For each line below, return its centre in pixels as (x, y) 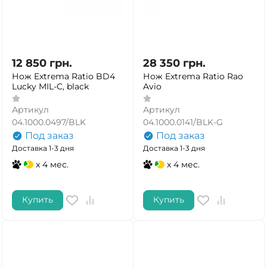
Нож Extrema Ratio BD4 (63, 76)
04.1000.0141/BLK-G (183, 122)
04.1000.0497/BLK (49, 122)
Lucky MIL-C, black (50, 86)
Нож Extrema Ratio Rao (193, 76)
